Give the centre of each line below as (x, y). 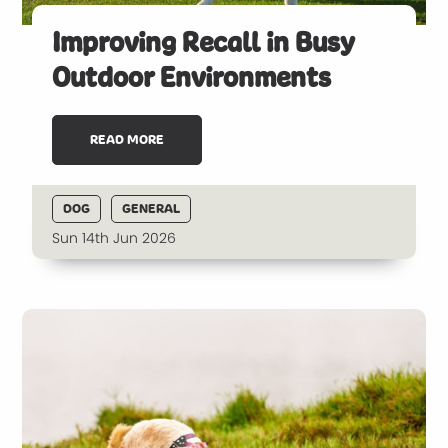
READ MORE (127, 140)
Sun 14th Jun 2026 (114, 238)
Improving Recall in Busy (203, 42)
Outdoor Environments (192, 77)
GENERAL (151, 208)
